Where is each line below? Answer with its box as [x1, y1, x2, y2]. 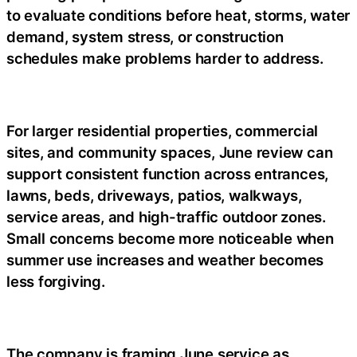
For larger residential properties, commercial [6, 122, 319, 139]
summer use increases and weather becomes [6, 251, 324, 269]
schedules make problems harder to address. [6, 49, 324, 67]
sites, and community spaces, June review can [6, 143, 333, 161]
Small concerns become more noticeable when [6, 229, 334, 247]
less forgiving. [6, 273, 105, 290]
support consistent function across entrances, [6, 165, 329, 182]
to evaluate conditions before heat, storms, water [6, 6, 351, 24]
